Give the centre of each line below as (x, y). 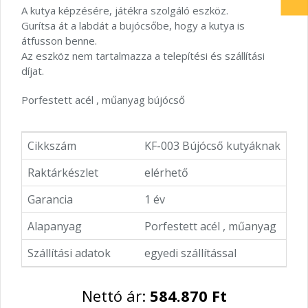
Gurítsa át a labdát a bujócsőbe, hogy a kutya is (133, 25)
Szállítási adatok (69, 253)
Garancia (50, 199)
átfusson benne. (60, 41)
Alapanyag (55, 226)
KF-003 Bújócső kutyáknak (212, 146)
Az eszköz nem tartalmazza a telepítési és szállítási (143, 56)
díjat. (33, 71)
